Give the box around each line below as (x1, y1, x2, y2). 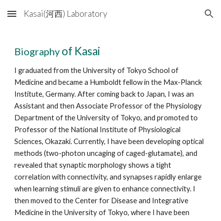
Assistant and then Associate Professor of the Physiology (14, 102, 202, 110)
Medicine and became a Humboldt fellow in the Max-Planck (14, 78, 202, 86)
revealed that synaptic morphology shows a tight (14, 161, 172, 169)
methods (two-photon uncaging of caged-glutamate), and (14, 149, 198, 157)
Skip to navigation (151, 14, 213, 23)
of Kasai (60, 44, 101, 58)
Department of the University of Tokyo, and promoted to (14, 113, 198, 122)
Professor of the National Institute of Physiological (14, 125, 181, 134)
